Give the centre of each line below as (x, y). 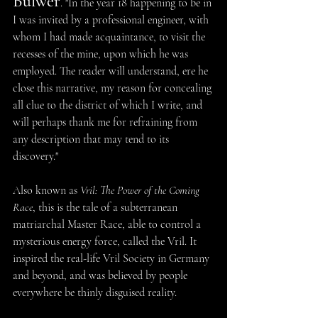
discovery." (35, 157)
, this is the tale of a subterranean (106, 208)
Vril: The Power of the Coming (141, 191)
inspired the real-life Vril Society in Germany (113, 259)
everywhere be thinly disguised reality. (95, 293)
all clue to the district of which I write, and (109, 105)
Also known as (46, 191)
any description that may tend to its (92, 139)
